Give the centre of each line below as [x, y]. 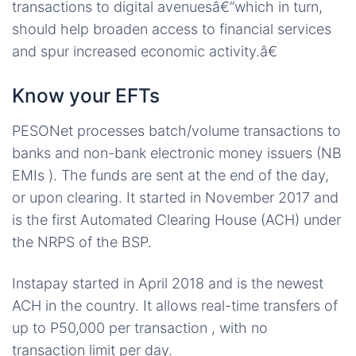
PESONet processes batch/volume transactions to [176, 131]
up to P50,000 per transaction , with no [140, 328]
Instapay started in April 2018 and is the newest [168, 283]
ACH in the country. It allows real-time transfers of [175, 306]
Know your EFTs [86, 95]
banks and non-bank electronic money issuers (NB [177, 153]
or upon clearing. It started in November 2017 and [175, 197]
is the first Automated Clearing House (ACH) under [176, 220]
